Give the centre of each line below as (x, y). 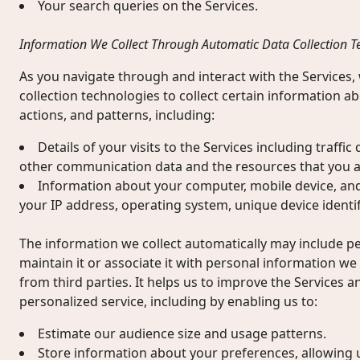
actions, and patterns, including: (117, 115)
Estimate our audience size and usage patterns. (182, 333)
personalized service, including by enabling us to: (168, 301)
